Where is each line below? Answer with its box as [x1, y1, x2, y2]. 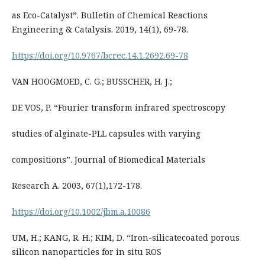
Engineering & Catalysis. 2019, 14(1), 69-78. [11, 24, 188, 35]
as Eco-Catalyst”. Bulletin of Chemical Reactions [11, 9, 208, 21]
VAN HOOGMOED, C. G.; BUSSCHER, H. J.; [11, 76, 172, 88]
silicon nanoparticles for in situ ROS [11, 246, 161, 258]
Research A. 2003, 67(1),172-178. [11, 180, 142, 192]
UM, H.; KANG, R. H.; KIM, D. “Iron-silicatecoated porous [11, 232, 240, 244]
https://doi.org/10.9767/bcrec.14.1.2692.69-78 [11, 50, 188, 62]
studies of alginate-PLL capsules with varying [11, 128, 201, 140]
